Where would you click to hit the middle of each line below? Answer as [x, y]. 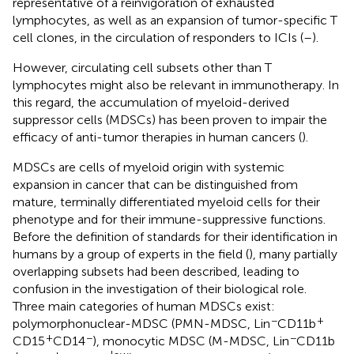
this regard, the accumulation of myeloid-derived [151, 102]
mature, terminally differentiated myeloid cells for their [166, 201]
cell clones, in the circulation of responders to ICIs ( [158, 37]
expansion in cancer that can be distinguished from [155, 184]
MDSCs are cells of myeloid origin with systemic [149, 167]
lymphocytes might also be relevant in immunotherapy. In [176, 85]
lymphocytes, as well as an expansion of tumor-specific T [175, 20]
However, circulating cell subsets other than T [142, 67]
